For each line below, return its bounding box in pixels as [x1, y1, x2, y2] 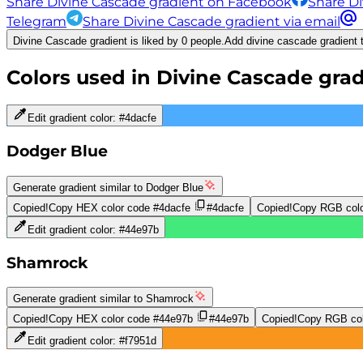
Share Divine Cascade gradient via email [83, 13, 340, 29]
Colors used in [6, 65, 156, 89]
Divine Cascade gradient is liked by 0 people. [13, 34, 224, 47]
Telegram [6, 13, 66, 29]
